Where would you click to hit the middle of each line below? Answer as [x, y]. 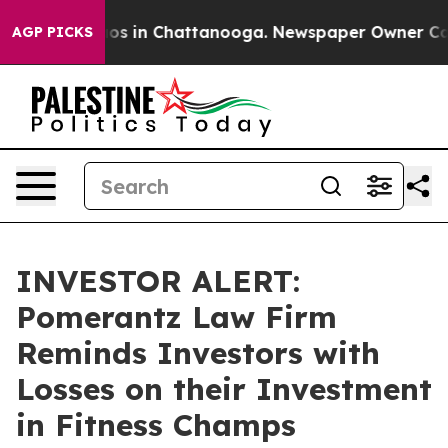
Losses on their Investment [224, 389]
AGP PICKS [52, 32]
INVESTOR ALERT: [158, 281]
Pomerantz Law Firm [176, 317]
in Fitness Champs [156, 425]
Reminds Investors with [198, 353]
